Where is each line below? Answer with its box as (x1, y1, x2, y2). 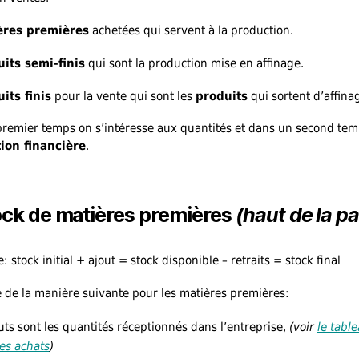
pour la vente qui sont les (51, 88, 196, 103)
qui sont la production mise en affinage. (85, 55, 304, 71)
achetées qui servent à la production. (89, 23, 293, 38)
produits (196, 88, 248, 103)
